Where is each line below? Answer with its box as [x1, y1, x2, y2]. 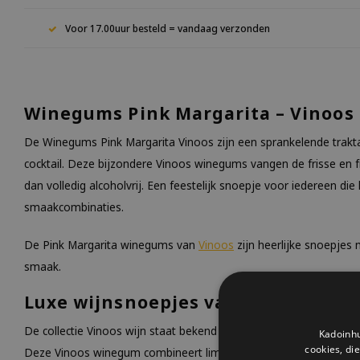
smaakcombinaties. [24, 199, 124, 215]
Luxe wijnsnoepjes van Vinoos [24, 291, 308, 313]
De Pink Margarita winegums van [24, 237, 198, 252]
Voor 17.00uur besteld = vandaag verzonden [65, 21, 270, 35]
